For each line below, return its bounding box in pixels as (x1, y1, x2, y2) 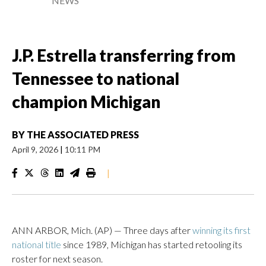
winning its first (192, 224, 251, 236)
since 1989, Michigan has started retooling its (61, 239, 242, 250)
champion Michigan (12, 91, 160, 112)
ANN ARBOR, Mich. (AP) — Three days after (12, 224, 192, 236)
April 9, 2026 (12, 144, 60, 154)
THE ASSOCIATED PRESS (27, 129, 139, 140)
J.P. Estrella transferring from (12, 45, 236, 65)
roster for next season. (12, 253, 103, 264)
